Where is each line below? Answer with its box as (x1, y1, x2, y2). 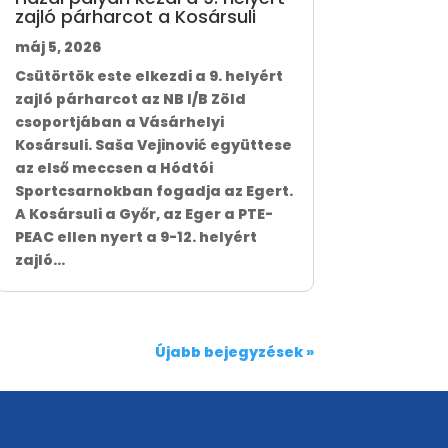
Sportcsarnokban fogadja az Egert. (14, 181, 293, 202)
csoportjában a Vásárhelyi (14, 112, 224, 133)
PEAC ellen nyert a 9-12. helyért (14, 227, 257, 248)
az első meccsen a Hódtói (14, 158, 213, 179)
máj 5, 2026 (14, 37, 101, 58)
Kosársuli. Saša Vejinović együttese (14, 135, 292, 156)
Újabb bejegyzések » (154, 342, 314, 363)
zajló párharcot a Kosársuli (14, 4, 256, 30)
